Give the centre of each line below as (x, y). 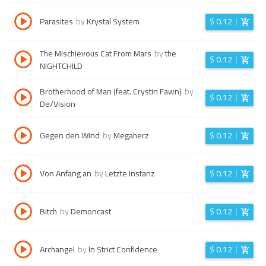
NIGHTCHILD (61, 66)
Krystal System (113, 21)
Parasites (56, 21)
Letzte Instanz (130, 173)
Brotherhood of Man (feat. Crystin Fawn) (111, 91)
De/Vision (58, 104)
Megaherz (131, 135)
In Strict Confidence (123, 249)
